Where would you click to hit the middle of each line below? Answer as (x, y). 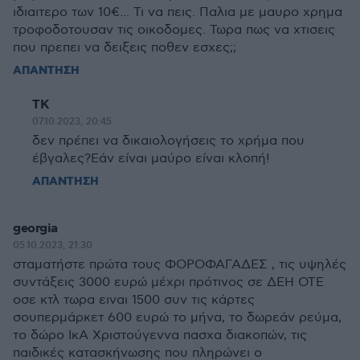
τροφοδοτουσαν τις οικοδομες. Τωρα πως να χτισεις (174, 30)
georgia (35, 229)
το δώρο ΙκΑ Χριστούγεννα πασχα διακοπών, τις (160, 335)
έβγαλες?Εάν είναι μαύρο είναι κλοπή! (151, 159)
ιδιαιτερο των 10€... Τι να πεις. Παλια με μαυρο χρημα (178, 12)
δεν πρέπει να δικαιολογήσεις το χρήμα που (168, 141)
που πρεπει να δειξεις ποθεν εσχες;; (125, 48)
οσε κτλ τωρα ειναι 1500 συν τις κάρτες (134, 300)
